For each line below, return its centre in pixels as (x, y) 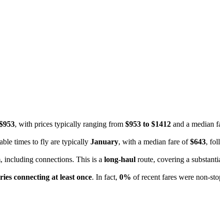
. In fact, (106, 177)
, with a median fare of (154, 141)
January (104, 141)
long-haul (120, 159)
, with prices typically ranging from (70, 124)
